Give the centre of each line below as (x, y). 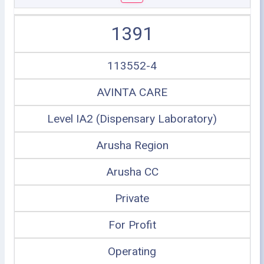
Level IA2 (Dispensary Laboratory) (132, 119)
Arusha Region (132, 145)
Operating (132, 251)
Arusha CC (132, 172)
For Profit (132, 225)
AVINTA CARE (132, 92)
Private (132, 198)
